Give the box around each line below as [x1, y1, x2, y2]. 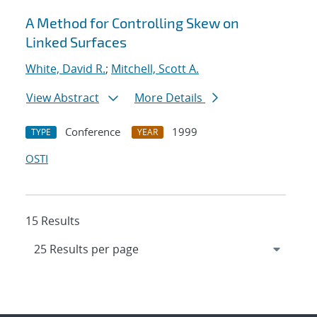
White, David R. [25, 61, 105, 77]
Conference [65, 125, 120, 139]
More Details [134, 90, 205, 106]
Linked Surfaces [25, 33, 127, 51]
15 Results [25, 213, 80, 229]
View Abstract [26, 90, 99, 106]
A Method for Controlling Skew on [25, 14, 239, 32]
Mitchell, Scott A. [111, 61, 199, 77]
